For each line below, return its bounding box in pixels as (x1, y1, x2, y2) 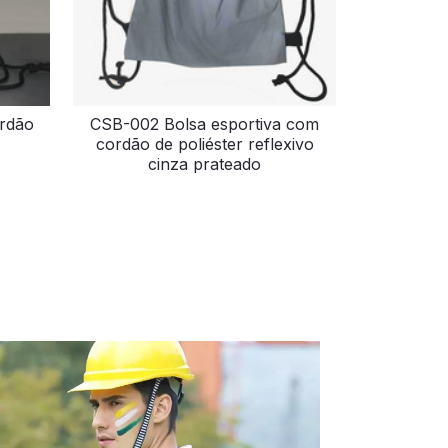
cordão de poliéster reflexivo (95, 133, 314, 154)
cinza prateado (148, 153, 262, 174)
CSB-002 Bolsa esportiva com (90, 113, 320, 134)
